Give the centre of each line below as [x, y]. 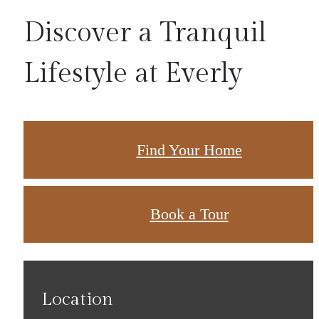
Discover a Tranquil [145, 33]
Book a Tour [189, 214]
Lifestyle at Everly [133, 73]
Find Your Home [189, 150]
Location [77, 299]
